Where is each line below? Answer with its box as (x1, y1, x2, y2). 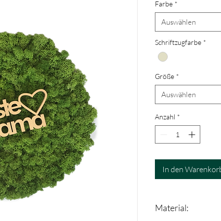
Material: (155, 202, 188, 214)
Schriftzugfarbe (155, 38, 201, 46)
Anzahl (155, 112, 175, 121)
